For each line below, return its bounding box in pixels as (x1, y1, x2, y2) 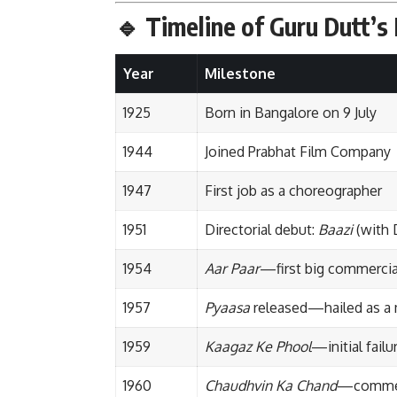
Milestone (205, 65, 276, 83)
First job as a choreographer (205, 182, 382, 200)
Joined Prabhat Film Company (205, 143, 391, 161)
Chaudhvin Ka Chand (205, 377, 337, 395)
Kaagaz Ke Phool (205, 338, 311, 356)
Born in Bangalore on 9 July (205, 104, 377, 122)
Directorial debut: (205, 221, 318, 239)
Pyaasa (205, 299, 250, 317)
